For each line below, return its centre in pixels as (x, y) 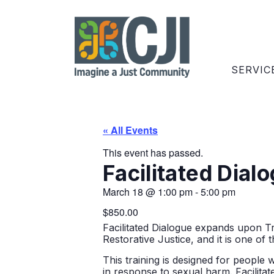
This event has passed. (153, 153)
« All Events (130, 130)
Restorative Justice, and (158, 239)
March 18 (123, 192)
